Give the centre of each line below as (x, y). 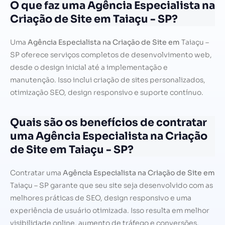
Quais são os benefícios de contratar (108, 123)
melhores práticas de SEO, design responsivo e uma (101, 198)
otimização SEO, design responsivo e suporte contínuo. (107, 93)
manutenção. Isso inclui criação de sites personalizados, (108, 80)
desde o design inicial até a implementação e (89, 68)
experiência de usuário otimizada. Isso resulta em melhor (110, 211)
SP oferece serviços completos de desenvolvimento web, (111, 55)
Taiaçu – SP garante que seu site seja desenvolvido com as (111, 186)
